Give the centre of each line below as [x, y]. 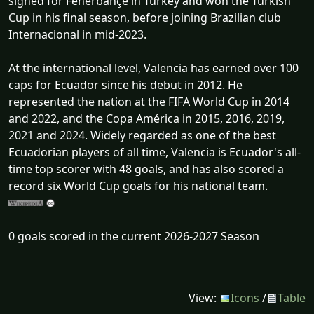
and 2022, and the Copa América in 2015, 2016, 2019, [146, 118]
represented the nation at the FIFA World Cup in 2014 [149, 101]
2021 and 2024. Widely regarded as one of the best [142, 135]
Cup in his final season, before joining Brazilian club [145, 17]
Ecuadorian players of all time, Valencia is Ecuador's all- [155, 152]
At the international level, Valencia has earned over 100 [153, 68]
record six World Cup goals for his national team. [138, 185]
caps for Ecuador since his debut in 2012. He [125, 84]
